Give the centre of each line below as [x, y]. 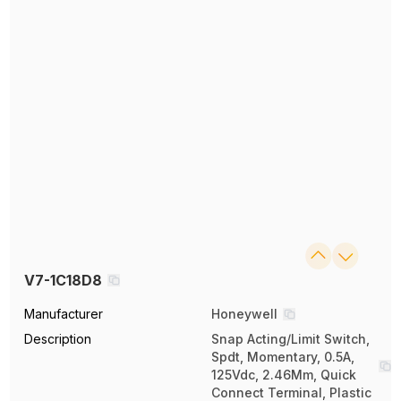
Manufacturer [64, 313]
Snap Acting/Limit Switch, [290, 338]
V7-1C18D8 [64, 280]
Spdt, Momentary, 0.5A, [283, 356]
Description [58, 338]
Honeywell [244, 313]
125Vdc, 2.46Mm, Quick [284, 374]
